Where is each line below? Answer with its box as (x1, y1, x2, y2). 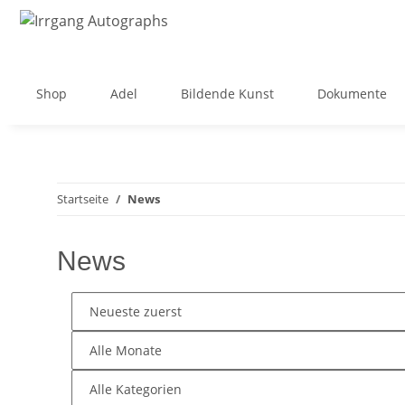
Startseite (57, 191, 108, 207)
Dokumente (317, 85, 387, 102)
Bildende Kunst (181, 85, 274, 102)
